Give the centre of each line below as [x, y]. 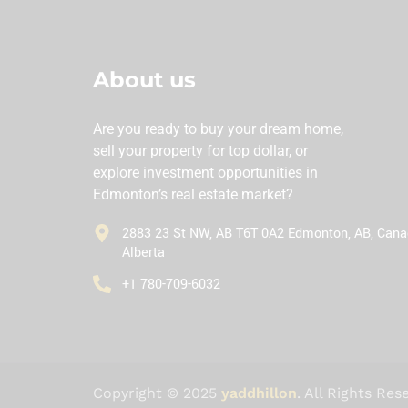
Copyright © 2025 [157, 393]
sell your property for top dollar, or [200, 151]
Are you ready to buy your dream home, [218, 129]
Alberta [143, 253]
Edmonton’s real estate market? [193, 194]
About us [144, 80]
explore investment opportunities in [205, 173]
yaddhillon [259, 393]
